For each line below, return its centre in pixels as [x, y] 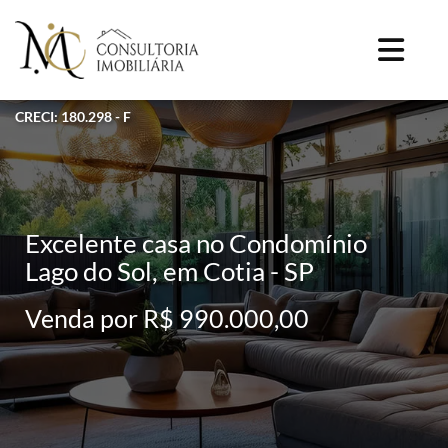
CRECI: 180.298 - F [73, 116]
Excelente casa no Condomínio [196, 242]
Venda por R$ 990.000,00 [167, 317]
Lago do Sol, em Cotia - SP [169, 270]
